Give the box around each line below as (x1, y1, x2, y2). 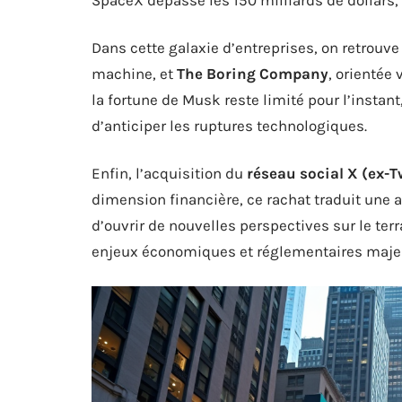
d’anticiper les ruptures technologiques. (92, 116, 367, 135)
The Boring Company (177, 64, 328, 83)
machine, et (92, 64, 177, 83)
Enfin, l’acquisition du (92, 163, 247, 182)
